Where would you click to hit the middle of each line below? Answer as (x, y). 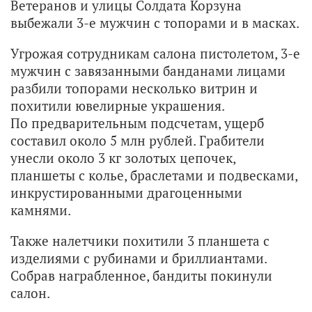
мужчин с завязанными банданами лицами (148, 70)
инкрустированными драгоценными (126, 192)
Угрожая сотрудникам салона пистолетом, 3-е (155, 53)
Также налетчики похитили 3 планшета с (140, 240)
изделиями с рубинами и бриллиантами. (139, 258)
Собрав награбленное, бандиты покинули (141, 275)
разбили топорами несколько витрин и (134, 88)
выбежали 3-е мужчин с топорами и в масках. (155, 22)
